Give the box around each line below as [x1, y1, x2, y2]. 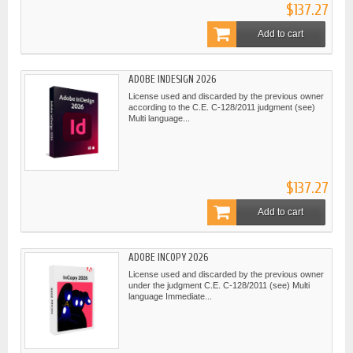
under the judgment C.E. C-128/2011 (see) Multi [128, 280, 310, 290]
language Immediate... [128, 291, 212, 301]
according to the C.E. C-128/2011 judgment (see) [128, 102, 315, 112]
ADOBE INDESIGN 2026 [128, 72, 216, 85]
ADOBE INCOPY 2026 [128, 251, 208, 263]
